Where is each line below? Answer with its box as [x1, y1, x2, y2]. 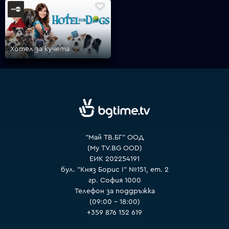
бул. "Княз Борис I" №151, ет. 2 [60, 166, 169, 173]
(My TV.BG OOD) [87, 144, 142, 152]
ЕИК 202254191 [89, 155, 140, 163]
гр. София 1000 [88, 176, 141, 184]
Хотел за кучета [10, 45, 70, 53]
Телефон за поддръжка [74, 187, 155, 195]
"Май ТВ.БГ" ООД [85, 133, 144, 141]
